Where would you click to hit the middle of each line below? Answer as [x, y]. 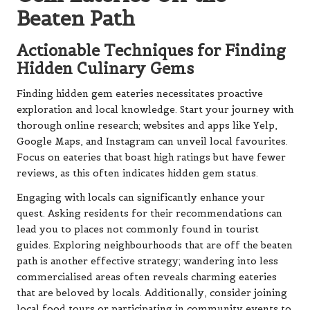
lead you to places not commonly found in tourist [138, 229]
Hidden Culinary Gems [105, 68]
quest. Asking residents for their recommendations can [149, 213]
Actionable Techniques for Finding [151, 50]
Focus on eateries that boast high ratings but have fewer [151, 157]
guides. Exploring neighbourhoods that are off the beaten [155, 245]
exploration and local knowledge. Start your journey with [155, 109]
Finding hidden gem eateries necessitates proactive [140, 93]
